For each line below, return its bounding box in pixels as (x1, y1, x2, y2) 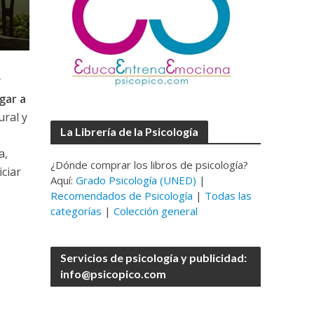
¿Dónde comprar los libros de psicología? (50, 158, 249, 172)
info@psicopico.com (60, 267, 167, 280)
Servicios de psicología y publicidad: (60, 251, 247, 264)
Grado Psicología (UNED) (76, 173, 197, 187)
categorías (50, 204, 102, 218)
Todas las (205, 189, 252, 203)
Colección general (114, 204, 198, 218)
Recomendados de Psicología (50, 189, 193, 203)
